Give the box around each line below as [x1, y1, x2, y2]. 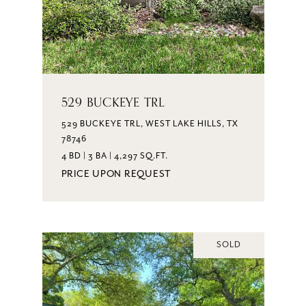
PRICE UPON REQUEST [61, 168, 171, 180]
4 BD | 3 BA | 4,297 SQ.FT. [61, 150, 168, 161]
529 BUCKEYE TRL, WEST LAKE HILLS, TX [61, 118, 238, 129]
